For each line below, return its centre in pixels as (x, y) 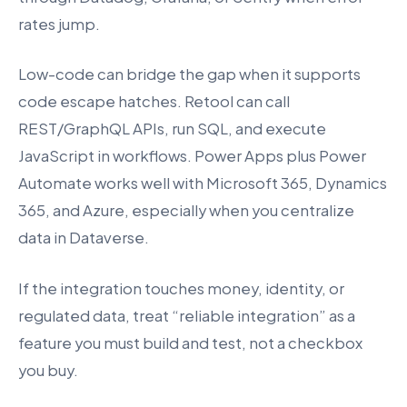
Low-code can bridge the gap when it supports (189, 74)
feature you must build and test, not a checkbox (190, 342)
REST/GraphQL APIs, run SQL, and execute (172, 129)
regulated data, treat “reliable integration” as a (187, 315)
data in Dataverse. (84, 238)
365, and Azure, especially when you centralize (186, 211)
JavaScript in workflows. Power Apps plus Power (192, 156)
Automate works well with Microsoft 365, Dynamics (203, 184)
